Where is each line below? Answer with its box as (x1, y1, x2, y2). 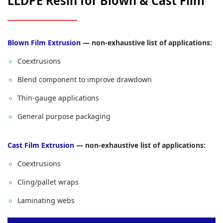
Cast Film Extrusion (7, 140, 74, 150)
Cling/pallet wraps (17, 177, 79, 187)
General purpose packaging (17, 111, 111, 121)
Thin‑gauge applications (17, 93, 99, 103)
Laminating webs (17, 196, 75, 205)
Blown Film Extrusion (7, 38, 81, 47)
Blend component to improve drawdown (17, 75, 152, 84)
